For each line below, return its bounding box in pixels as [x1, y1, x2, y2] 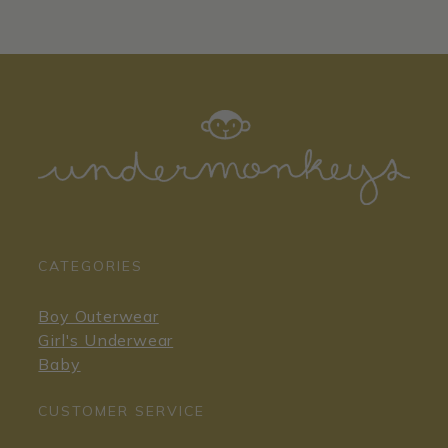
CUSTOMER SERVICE [38, 401, 206, 420]
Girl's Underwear [38, 329, 174, 350]
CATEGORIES [38, 256, 144, 275]
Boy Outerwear [38, 305, 159, 326]
